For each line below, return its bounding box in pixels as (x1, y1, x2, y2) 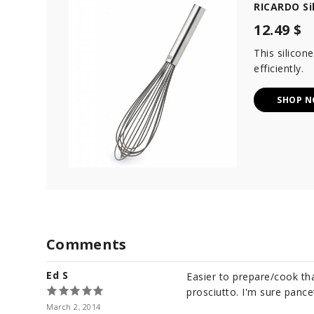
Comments (46, 235, 127, 254)
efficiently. (254, 62, 303, 76)
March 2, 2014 (46, 301, 101, 313)
